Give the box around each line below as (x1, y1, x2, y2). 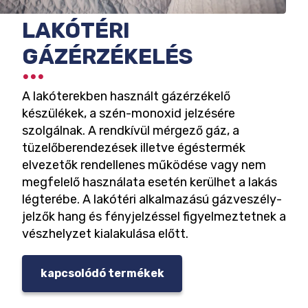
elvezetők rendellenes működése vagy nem (22, 157, 266, 173)
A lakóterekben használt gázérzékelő (22, 88, 230, 104)
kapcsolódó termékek (40, 267, 164, 280)
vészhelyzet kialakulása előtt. (22, 225, 188, 241)
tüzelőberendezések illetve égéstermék (22, 140, 245, 155)
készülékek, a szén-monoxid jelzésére (22, 105, 235, 121)
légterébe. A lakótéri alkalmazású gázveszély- (22, 191, 282, 207)
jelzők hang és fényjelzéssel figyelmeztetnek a (22, 208, 286, 224)
